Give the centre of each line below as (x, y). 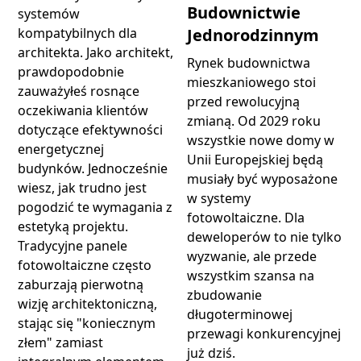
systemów (49, 14)
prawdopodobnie (71, 72)
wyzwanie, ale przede (252, 256)
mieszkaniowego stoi (251, 82)
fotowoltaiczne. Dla (246, 217)
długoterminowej (240, 314)
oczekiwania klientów (83, 111)
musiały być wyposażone (262, 178)
